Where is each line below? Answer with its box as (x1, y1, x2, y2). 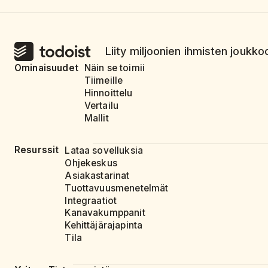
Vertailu (84, 99, 119, 111)
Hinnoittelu (84, 87, 133, 99)
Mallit (84, 112, 109, 124)
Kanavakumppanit (65, 207, 145, 219)
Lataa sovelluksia (65, 144, 144, 156)
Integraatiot (65, 194, 117, 206)
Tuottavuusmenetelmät (65, 182, 169, 194)
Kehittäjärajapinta (65, 220, 143, 232)
